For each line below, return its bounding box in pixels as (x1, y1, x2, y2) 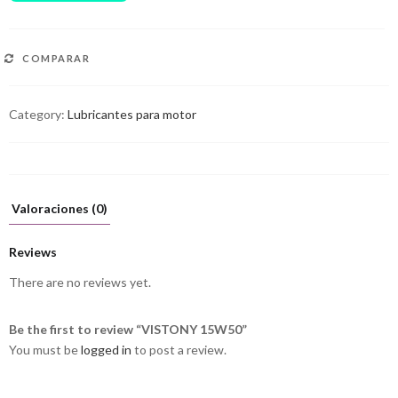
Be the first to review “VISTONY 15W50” (9, 321, 247, 337)
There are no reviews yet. (9, 274, 151, 290)
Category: (9, 106, 68, 122)
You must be (9, 341, 81, 357)
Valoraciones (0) (12, 201, 107, 217)
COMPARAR (22, 52, 90, 64)
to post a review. (131, 341, 227, 357)
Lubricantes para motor (68, 106, 196, 122)
